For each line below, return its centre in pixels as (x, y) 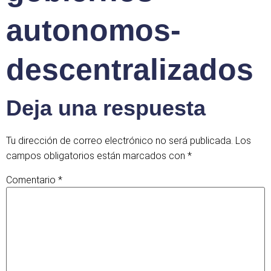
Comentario (32, 180)
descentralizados (130, 70)
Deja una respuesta (106, 108)
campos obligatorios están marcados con (97, 156)
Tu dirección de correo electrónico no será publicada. (119, 141)
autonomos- (93, 30)
